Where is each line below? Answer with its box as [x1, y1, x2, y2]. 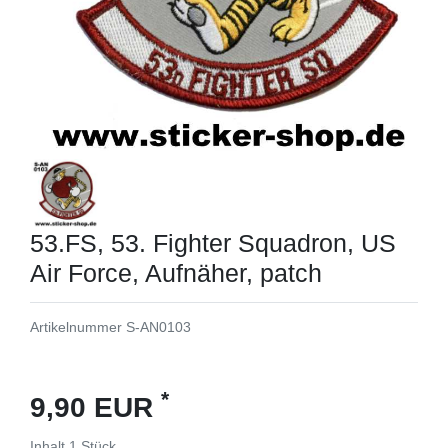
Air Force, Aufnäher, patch [30, 258, 322, 287]
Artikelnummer [30, 318, 126, 335]
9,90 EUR [30, 391, 161, 423]
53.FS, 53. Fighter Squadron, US [30, 228, 396, 257]
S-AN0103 [126, 318, 191, 335]
